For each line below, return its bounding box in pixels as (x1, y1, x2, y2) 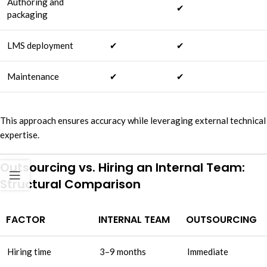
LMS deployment (7, 40, 73, 51)
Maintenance (7, 71, 59, 82)
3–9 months (100, 246, 146, 257)
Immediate (187, 246, 228, 257)
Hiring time (7, 246, 51, 257)
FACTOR (6, 212, 45, 226)
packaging (7, 9, 48, 20)
